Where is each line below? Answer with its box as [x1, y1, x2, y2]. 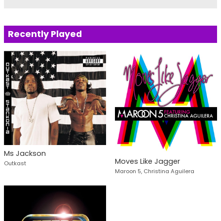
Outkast [4, 159, 26, 168]
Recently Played [8, 28, 82, 40]
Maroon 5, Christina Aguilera [114, 167, 194, 176]
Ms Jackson [4, 148, 46, 159]
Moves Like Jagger [114, 156, 180, 167]
